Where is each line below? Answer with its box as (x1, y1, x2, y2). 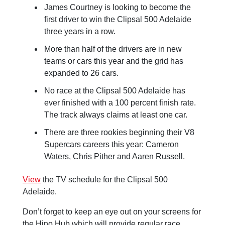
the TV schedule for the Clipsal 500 (41, 175, 168, 184)
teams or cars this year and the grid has (44, 57, 183, 66)
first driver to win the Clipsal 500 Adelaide (44, 15, 191, 24)
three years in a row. (44, 27, 116, 36)
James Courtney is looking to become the (44, 3, 191, 12)
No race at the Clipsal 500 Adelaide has (44, 86, 185, 95)
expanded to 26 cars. (44, 69, 119, 78)
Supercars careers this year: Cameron (44, 140, 179, 149)
